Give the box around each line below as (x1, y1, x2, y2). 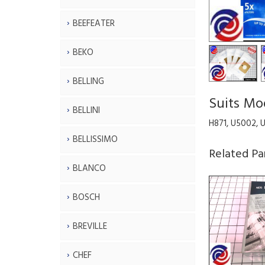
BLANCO (73, 161, 106, 176)
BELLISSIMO (73, 132, 118, 147)
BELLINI (73, 103, 100, 118)
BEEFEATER (73, 16, 115, 31)
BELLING (73, 74, 104, 89)
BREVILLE (73, 219, 107, 234)
